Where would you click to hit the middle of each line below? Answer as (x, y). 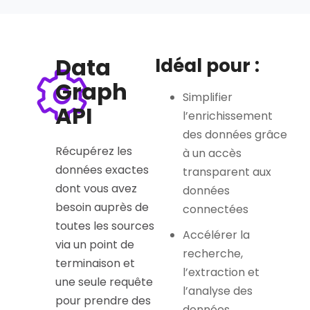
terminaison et (95, 264)
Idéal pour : (207, 66)
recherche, (213, 254)
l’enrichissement (228, 116)
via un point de (94, 245)
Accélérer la (216, 235)
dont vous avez (96, 189)
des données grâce (235, 135)
